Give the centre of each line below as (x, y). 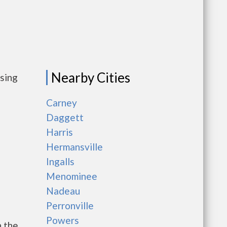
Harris (60, 132)
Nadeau (63, 191)
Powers (63, 220)
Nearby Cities (91, 78)
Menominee (72, 176)
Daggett (65, 117)
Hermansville (74, 147)
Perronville (70, 205)
